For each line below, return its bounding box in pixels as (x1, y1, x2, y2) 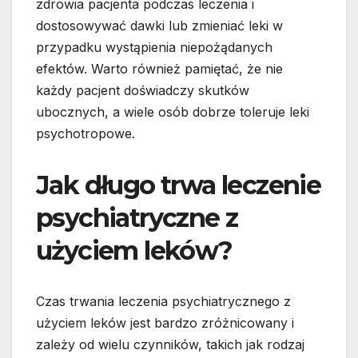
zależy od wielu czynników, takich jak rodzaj (36, 336, 304, 353)
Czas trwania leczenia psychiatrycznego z (36, 293, 291, 310)
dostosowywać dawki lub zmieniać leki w (36, 18, 283, 34)
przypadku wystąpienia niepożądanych (36, 39, 272, 56)
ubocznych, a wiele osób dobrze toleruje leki (36, 104, 309, 121)
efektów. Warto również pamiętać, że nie (36, 61, 283, 78)
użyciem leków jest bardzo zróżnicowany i (36, 315, 294, 332)
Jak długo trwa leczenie (36, 169, 321, 201)
